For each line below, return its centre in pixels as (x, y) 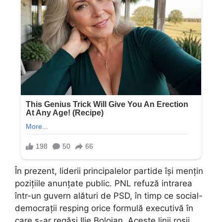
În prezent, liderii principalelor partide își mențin (109, 171)
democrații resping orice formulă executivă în (104, 208)
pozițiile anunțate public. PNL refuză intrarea (104, 183)
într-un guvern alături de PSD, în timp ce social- (109, 195)
